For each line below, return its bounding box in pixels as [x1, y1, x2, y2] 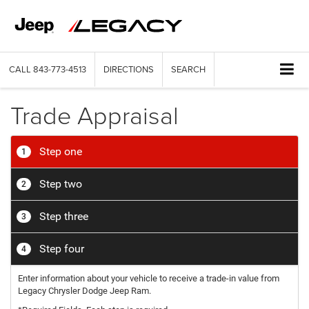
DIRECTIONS [103, 63, 154, 75]
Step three [37, 209, 88, 223]
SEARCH [171, 63, 206, 75]
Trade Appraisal [10, 97, 179, 132]
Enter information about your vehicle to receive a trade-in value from [18, 272, 279, 283]
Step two [37, 177, 82, 190]
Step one [37, 144, 82, 158]
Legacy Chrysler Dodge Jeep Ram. [18, 285, 151, 296]
